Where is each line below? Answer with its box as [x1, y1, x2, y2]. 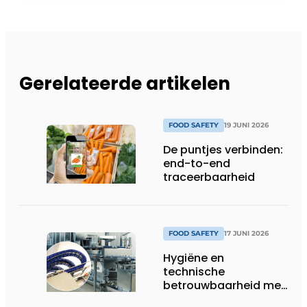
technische [163, 263, 225, 280]
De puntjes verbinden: [163, 141, 283, 158]
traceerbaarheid [163, 169, 255, 185]
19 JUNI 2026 [224, 120, 269, 130]
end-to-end [163, 155, 230, 171]
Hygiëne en [163, 249, 224, 266]
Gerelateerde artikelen [19, 71, 230, 96]
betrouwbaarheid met [163, 277, 286, 293]
